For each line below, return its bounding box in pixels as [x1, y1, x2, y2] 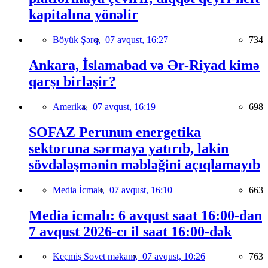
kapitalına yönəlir [29, 7, 138, 23]
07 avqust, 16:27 [105, 34, 168, 45]
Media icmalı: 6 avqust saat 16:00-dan [29, 207, 262, 223]
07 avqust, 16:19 [93, 101, 156, 112]
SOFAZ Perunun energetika [29, 124, 201, 140]
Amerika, [53, 101, 93, 112]
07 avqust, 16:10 [109, 184, 172, 195]
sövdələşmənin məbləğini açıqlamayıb [29, 156, 260, 172]
